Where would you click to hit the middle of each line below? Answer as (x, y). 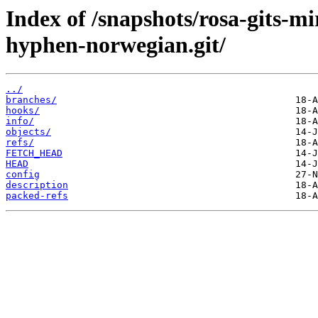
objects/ (28, 132)
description (37, 185)
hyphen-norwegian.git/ (116, 45)
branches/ (31, 100)
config (23, 175)
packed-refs (37, 196)
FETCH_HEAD (34, 153)
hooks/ (23, 111)
